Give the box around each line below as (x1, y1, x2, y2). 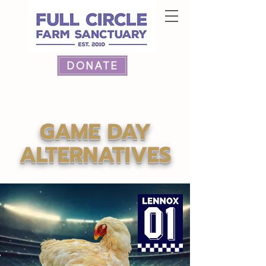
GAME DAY (39, 116, 151, 148)
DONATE (66, 59, 118, 72)
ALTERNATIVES (19, 139, 171, 171)
